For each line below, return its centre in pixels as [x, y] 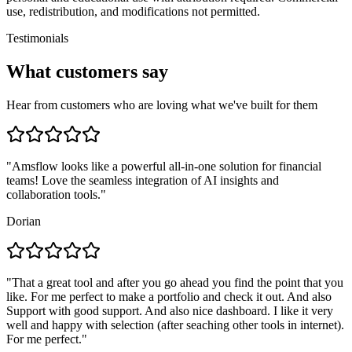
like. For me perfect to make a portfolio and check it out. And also [169, 297]
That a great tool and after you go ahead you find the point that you [178, 283]
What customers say [87, 72]
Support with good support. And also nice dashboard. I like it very [170, 311]
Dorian [24, 222]
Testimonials [37, 38]
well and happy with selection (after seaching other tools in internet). [175, 325]
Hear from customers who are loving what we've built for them [162, 105]
